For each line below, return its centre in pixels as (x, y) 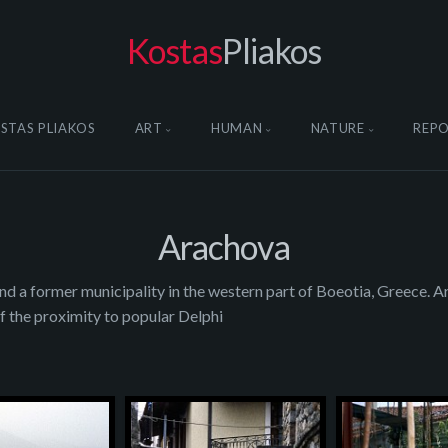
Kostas (175, 50)
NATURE (337, 127)
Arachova (224, 247)
